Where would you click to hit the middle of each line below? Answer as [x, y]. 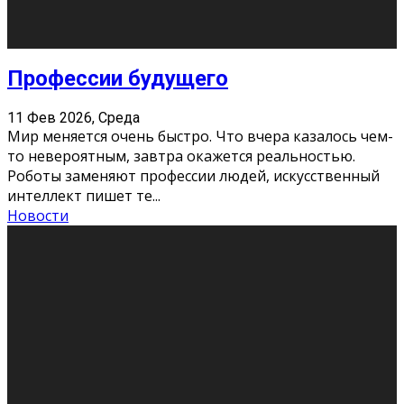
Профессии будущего [118, 79]
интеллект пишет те [80, 196]
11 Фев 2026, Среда [73, 118]
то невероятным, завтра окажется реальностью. [181, 156]
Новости [38, 216]
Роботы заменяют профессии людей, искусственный [193, 176]
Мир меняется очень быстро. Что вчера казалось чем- [200, 137]
